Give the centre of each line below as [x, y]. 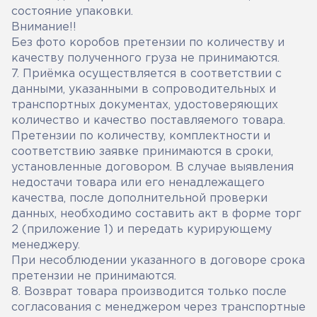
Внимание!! [44, 27]
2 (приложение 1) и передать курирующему [142, 230]
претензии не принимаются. [94, 276]
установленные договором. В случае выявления [152, 167]
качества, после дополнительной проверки [139, 198]
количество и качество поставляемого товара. [148, 121]
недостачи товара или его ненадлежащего [138, 183]
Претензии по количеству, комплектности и [141, 136]
